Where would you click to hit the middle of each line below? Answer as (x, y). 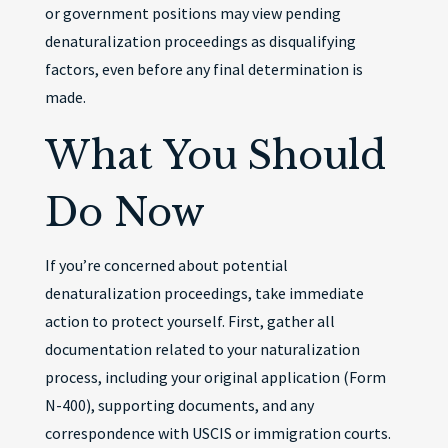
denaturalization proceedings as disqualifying (200, 41)
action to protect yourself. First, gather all (189, 321)
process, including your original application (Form (215, 377)
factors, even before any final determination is (203, 69)
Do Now (124, 212)
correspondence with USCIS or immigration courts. (217, 433)
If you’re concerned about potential (166, 265)
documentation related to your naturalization (202, 349)
